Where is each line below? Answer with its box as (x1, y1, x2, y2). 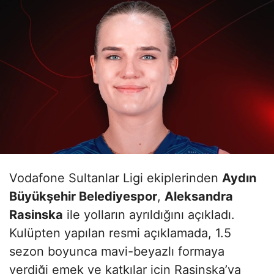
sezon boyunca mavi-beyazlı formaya (9, 243, 224, 259)
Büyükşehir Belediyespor (9, 188, 157, 204)
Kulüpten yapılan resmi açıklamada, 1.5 (9, 225, 231, 240)
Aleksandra (165, 188, 233, 204)
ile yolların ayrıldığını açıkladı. (63, 207, 235, 222)
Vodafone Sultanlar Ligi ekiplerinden (9, 170, 222, 185)
